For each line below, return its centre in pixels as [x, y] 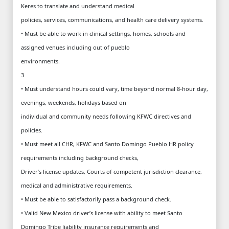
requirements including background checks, [80, 157]
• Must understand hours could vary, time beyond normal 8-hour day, [114, 88]
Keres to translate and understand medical [78, 6]
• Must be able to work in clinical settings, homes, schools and [103, 33]
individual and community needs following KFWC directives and [106, 116]
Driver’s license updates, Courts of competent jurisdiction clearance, [111, 171]
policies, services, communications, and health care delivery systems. [112, 19]
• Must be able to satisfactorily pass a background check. [96, 199]
